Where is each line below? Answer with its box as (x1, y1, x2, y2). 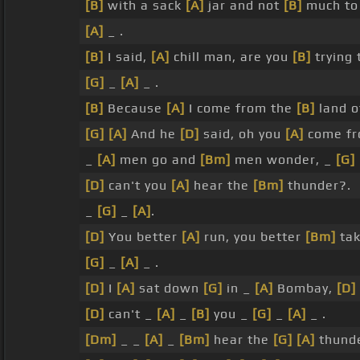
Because (104, 100, 166, 117)
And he (127, 126, 180, 142)
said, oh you (199, 126, 285, 142)
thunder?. (284, 178, 351, 194)
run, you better (200, 229, 305, 245)
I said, (104, 49, 151, 65)
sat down (135, 280, 203, 297)
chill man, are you (170, 49, 292, 65)
